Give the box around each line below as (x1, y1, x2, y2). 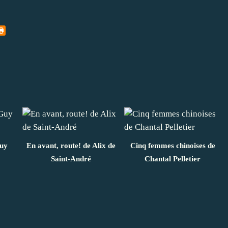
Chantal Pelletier (145, 154, 201, 163)
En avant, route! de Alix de (26, 141, 116, 150)
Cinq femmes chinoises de (130, 141, 215, 150)
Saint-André (50, 154, 91, 163)
